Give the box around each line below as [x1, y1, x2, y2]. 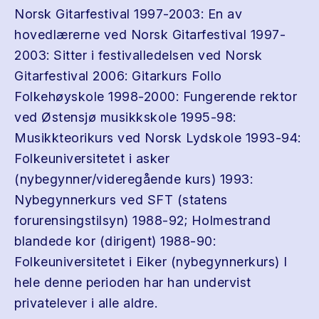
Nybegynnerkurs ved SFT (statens [14, 192, 228, 207]
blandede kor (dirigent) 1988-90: [14, 234, 216, 249]
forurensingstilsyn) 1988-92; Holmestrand [14, 213, 271, 228]
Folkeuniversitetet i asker [14, 151, 169, 166]
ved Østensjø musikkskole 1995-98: [14, 110, 236, 125]
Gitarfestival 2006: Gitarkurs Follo [14, 68, 222, 83]
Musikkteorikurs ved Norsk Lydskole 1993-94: [14, 130, 301, 145]
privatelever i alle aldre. [14, 296, 157, 310]
